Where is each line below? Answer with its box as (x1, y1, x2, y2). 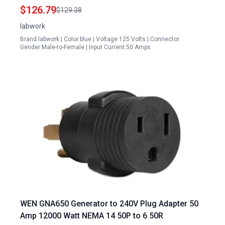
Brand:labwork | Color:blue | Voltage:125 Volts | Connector (20, 36, 179, 43)
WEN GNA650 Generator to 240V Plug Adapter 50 (20, 199, 198, 208)
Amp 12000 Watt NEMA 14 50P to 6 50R (20, 211, 163, 220)
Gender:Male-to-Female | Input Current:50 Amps (20, 44, 151, 51)
